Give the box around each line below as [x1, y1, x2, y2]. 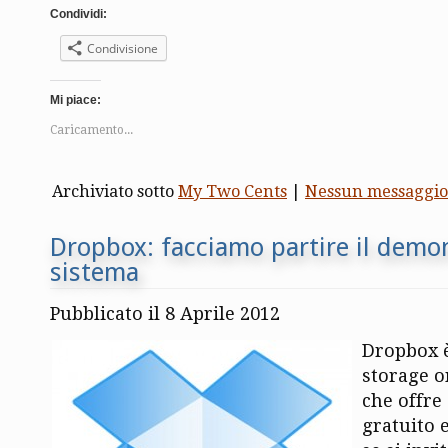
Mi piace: [50, 92, 101, 107]
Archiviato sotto [52, 181, 178, 201]
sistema [50, 256, 139, 287]
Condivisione [87, 39, 158, 57]
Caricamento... [50, 122, 133, 137]
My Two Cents [178, 181, 287, 201]
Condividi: [50, 6, 107, 21]
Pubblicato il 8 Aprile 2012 [50, 302, 280, 324]
